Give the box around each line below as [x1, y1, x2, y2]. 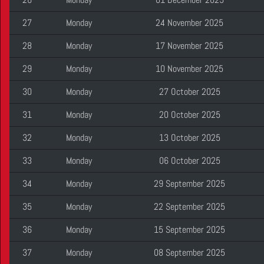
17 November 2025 [156, 39, 224, 52]
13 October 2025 [159, 131, 220, 144]
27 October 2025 [159, 85, 220, 98]
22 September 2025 [154, 200, 226, 213]
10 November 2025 [156, 62, 224, 75]
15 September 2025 [154, 223, 226, 236]
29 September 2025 [154, 177, 226, 190]
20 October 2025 [159, 108, 220, 121]
